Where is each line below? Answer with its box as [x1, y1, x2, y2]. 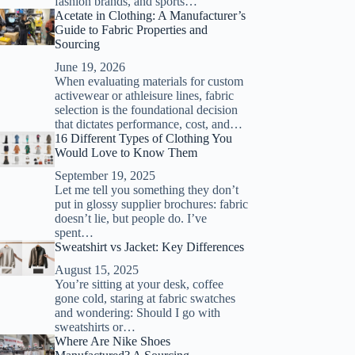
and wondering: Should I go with [54, 305, 220, 319]
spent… [54, 225, 94, 239]
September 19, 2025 [54, 168, 155, 182]
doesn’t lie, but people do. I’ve [54, 211, 207, 225]
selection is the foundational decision [54, 103, 238, 117]
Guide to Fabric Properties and [54, 23, 208, 37]
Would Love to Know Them [54, 146, 197, 160]
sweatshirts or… [54, 319, 136, 334]
